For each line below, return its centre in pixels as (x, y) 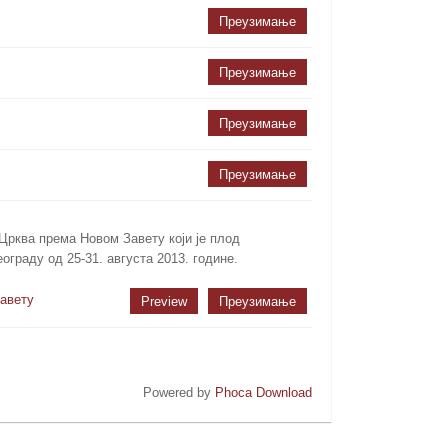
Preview (163, 301)
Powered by (178, 392)
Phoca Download (263, 392)
